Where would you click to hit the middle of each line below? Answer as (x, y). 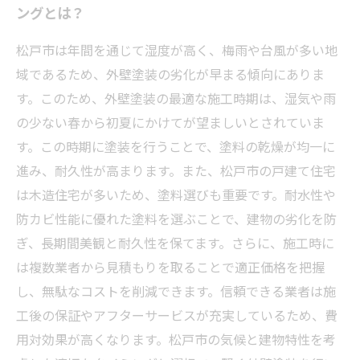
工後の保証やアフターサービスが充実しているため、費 (177, 315)
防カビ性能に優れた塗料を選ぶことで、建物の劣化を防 (176, 219)
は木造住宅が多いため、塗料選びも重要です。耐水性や (176, 194)
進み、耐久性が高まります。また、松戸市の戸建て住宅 (176, 170)
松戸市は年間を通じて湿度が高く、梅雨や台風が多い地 (177, 50)
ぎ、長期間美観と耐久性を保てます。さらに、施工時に (175, 243)
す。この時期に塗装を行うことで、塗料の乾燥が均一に (176, 146)
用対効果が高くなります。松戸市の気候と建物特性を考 (176, 339)
